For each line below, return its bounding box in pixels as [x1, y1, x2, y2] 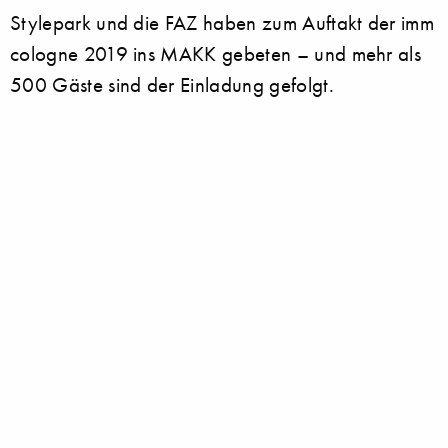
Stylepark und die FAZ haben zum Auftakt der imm [10, 9, 435, 35]
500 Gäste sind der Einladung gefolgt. [10, 71, 334, 97]
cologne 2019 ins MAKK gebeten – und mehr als [10, 40, 422, 66]
